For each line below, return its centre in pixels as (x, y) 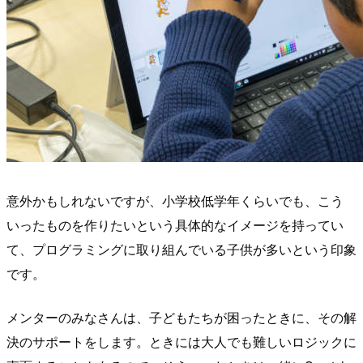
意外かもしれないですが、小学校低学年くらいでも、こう (175, 201)
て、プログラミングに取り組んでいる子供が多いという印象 (181, 250)
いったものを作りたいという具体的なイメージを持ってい (175, 225)
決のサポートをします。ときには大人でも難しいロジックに (181, 342)
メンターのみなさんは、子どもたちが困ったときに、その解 (181, 318)
